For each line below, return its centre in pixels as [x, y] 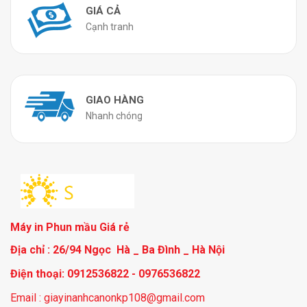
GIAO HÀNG [115, 100]
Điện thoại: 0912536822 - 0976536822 [105, 273]
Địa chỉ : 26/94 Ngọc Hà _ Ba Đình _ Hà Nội [118, 249]
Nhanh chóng [114, 115]
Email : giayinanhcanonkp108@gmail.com [108, 297]
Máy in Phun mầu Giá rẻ [70, 227]
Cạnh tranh [110, 26]
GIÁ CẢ [103, 11]
